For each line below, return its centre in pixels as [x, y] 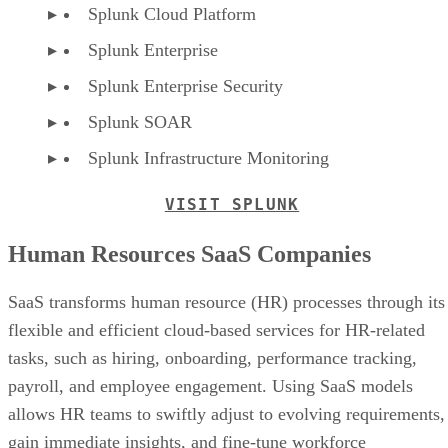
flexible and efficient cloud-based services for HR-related [216, 329]
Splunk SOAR [140, 121]
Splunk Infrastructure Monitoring [208, 157]
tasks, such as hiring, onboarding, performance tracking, [212, 357]
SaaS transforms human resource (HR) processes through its [226, 301]
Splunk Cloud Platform [172, 13]
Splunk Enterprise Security [185, 85]
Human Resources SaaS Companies [189, 253]
